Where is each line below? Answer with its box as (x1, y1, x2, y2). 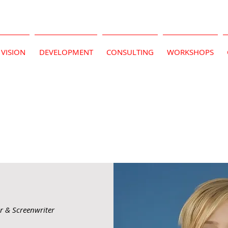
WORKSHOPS (167, 47, 214, 57)
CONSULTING (106, 47, 154, 57)
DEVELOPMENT (39, 47, 93, 57)
